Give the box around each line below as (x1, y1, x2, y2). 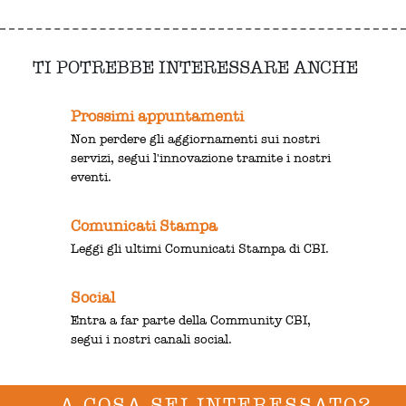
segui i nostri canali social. (71, 331, 233, 347)
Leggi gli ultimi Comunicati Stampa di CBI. (71, 240, 330, 256)
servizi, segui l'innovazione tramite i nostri (71, 150, 332, 166)
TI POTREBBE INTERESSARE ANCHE (32, 55, 358, 78)
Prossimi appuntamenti (71, 106, 245, 126)
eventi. (71, 169, 112, 185)
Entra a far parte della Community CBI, (71, 312, 312, 328)
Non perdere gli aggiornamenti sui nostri (71, 130, 321, 147)
